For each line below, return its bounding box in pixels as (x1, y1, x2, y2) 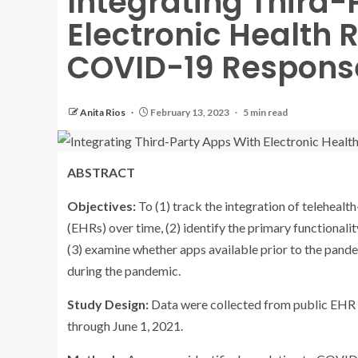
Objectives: (67, 198, 136, 213)
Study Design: (67, 296, 151, 312)
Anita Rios (80, 106, 127, 118)
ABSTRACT (67, 165, 135, 180)
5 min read (243, 106, 288, 118)
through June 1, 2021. (67, 318, 183, 333)
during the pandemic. (67, 263, 181, 278)
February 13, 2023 (149, 106, 231, 118)
